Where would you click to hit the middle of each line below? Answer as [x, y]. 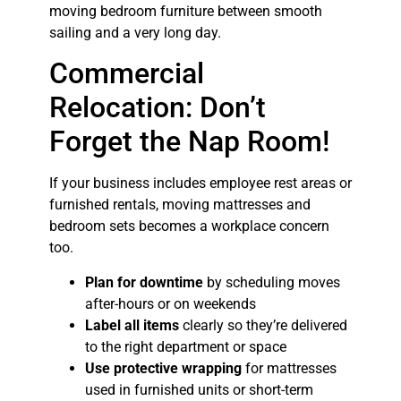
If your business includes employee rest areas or [200, 183]
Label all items [132, 325]
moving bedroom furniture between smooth [185, 11]
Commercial [126, 74]
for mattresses [289, 368]
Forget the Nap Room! [189, 142]
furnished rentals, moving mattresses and [179, 205]
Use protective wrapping [163, 368]
